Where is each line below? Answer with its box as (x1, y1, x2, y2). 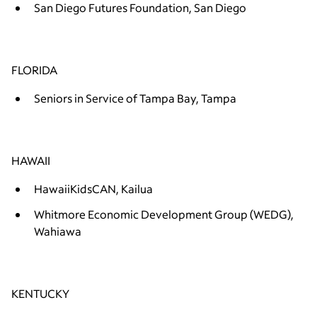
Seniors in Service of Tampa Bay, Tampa (34, 90, 236, 105)
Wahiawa (34, 223, 81, 238)
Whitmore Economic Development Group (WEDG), (34, 206, 294, 221)
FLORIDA (11, 62, 57, 77)
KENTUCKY (11, 285, 69, 301)
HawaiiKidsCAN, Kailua (34, 180, 153, 196)
